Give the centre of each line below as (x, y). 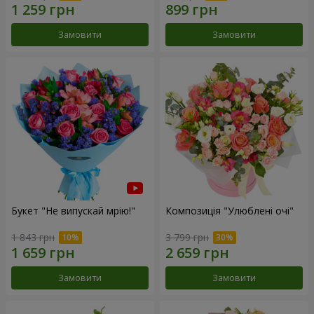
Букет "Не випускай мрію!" (73, 210)
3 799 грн (187, 238)
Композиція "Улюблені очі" (230, 210)
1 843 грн (33, 238)
